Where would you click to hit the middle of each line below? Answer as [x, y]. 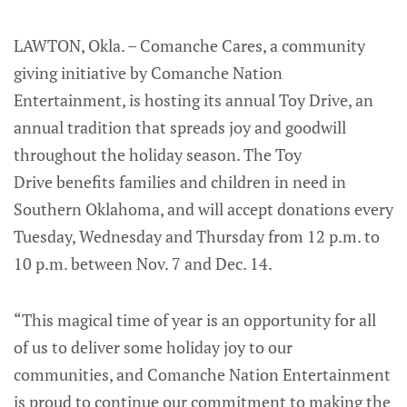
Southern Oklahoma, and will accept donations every [203, 208]
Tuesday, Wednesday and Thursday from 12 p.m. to [197, 236]
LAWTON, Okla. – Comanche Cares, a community [189, 45]
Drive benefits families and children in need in [180, 181]
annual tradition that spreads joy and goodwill [180, 127]
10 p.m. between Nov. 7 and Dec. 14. [144, 263]
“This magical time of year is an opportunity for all [195, 319]
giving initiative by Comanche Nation [148, 72]
